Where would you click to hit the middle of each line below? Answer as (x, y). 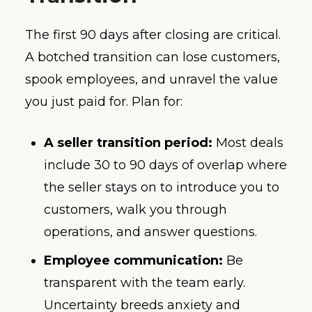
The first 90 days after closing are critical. (153, 35)
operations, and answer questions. (150, 232)
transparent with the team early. (145, 283)
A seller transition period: (128, 143)
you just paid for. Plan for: (104, 102)
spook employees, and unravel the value (151, 80)
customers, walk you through (135, 210)
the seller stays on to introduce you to (162, 188)
